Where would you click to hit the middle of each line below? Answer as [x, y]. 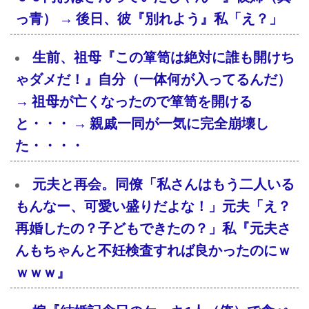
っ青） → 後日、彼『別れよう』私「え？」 [149, 19]
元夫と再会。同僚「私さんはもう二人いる [163, 185]
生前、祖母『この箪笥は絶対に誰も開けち [163, 58]
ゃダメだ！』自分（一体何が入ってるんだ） [153, 80]
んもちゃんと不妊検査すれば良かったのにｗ [153, 251]
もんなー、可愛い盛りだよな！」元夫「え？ [153, 207]
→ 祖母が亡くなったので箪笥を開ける [134, 102]
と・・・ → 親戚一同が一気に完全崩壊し [142, 124]
